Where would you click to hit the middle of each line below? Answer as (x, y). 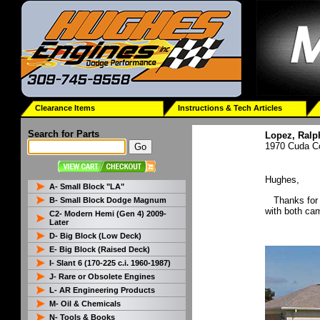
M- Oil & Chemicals (85, 303)
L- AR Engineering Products (102, 290)
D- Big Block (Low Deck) (95, 235)
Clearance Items (65, 108)
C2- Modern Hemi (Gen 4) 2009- (107, 213)
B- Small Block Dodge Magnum (107, 200)
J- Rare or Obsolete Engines (102, 276)
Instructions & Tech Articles (230, 108)
